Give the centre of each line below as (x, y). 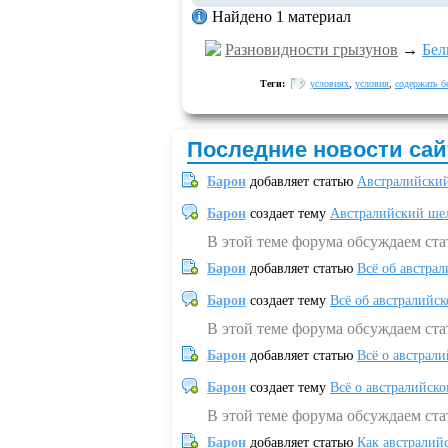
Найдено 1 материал (281, 16)
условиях (329, 83)
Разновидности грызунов (311, 49)
